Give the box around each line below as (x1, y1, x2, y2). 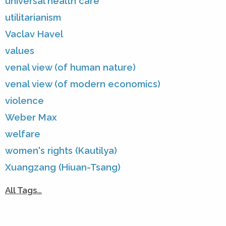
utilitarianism (5, 12, 61, 23)
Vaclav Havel (5, 28, 63, 39)
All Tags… (5, 185, 42, 195)
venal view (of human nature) (5, 62, 136, 73)
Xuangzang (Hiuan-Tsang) (5, 161, 121, 173)
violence (5, 95, 44, 106)
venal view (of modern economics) (5, 78, 160, 89)
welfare (5, 128, 40, 139)
